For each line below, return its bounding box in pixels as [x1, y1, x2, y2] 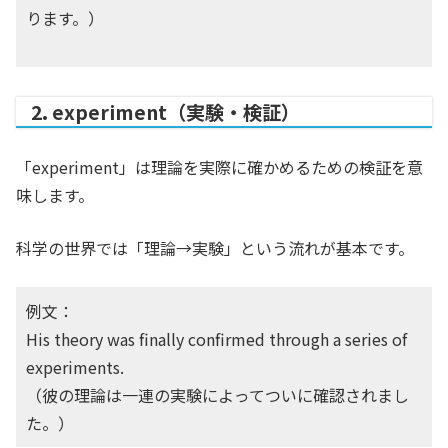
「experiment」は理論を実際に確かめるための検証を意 [16, 155, 423, 179]
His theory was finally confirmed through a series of [26, 327, 407, 351]
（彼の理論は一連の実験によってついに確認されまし [26, 383, 409, 407]
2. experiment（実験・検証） [31, 98, 300, 126]
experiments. [26, 355, 124, 379]
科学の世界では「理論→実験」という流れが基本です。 [16, 236, 414, 260]
